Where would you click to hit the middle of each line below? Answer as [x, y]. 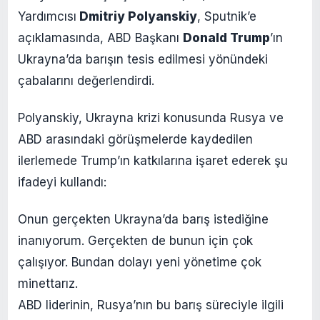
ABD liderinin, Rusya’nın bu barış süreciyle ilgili [151, 305]
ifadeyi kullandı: [62, 182]
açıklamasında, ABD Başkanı [100, 37]
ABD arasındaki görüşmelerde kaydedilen [135, 139]
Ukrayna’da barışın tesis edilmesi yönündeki [143, 59]
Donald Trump [226, 37]
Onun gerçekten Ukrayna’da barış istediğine [143, 219]
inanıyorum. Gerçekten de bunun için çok [135, 240]
